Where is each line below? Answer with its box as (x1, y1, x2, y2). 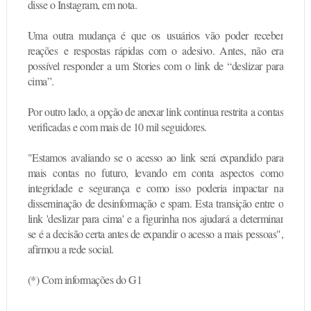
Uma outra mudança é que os (27, 27, 167, 42)
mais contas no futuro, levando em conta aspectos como (27, 165, 284, 180)
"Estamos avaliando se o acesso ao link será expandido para (27, 149, 284, 165)
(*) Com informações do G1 (27, 271, 142, 287)
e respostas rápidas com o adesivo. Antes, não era (63, 42, 284, 58)
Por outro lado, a (27, 103, 95, 119)
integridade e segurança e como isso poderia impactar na (27, 180, 284, 195)
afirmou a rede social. (27, 241, 114, 256)
